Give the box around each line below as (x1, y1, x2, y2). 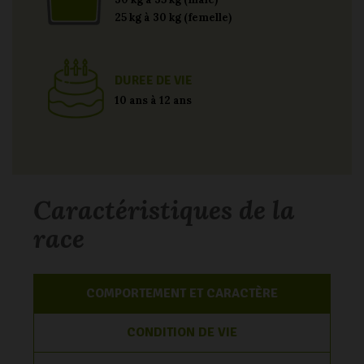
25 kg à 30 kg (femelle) (115, 11, 232, 25)
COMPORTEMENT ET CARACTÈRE (86, 284, 278, 301)
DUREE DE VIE (115, 72, 193, 89)
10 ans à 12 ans (115, 93, 192, 108)
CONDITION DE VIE (127, 323, 237, 340)
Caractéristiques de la (33, 193, 295, 227)
